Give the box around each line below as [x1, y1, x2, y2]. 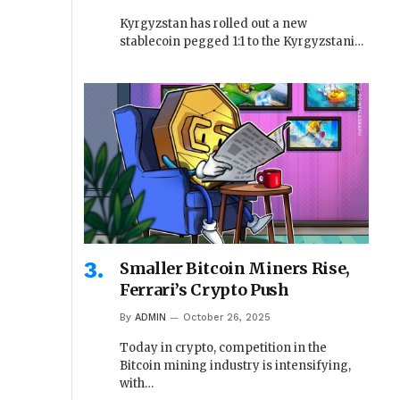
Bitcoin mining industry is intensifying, [120, 357, 351, 373]
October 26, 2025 [183, 311, 271, 323]
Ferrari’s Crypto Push [120, 279, 289, 300]
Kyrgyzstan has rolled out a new [120, 16, 307, 32]
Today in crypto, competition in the [120, 339, 327, 355]
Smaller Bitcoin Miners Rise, [120, 257, 350, 279]
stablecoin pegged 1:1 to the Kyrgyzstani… [120, 34, 363, 50]
